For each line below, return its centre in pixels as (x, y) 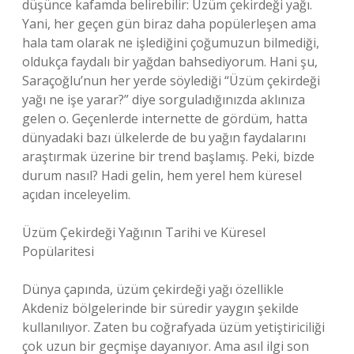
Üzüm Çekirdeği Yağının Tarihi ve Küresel (144, 232)
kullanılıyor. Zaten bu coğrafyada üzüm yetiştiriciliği (173, 327)
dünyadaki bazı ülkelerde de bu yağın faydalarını (164, 137)
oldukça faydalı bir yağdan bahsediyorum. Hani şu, (170, 62)
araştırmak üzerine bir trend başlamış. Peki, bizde (168, 156)
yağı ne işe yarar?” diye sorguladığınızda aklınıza (164, 100)
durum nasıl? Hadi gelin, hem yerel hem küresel (162, 175)
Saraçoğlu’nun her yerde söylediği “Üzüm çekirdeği (171, 81)
